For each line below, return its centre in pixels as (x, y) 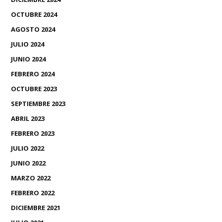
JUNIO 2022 (28, 163)
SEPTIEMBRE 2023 (38, 104)
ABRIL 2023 (28, 119)
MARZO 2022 (31, 178)
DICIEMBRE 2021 (36, 208)
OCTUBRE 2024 (34, 15)
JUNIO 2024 (28, 59)
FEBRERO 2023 (33, 134)
